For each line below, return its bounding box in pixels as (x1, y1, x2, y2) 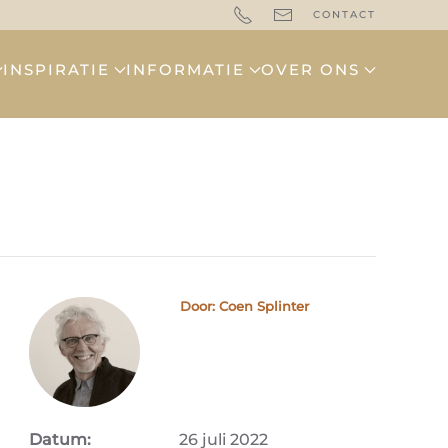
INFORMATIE (126, 60, 245, 79)
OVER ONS (261, 60, 360, 79)
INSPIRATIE (3, 60, 110, 79)
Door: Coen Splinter (179, 298, 309, 314)
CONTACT (313, 8, 376, 21)
